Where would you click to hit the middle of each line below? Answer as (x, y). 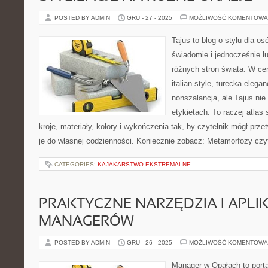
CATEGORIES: (76, 164)
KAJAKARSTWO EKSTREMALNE (144, 164)
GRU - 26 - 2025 (150, 243)
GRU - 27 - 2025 (150, 18)
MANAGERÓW (86, 222)
